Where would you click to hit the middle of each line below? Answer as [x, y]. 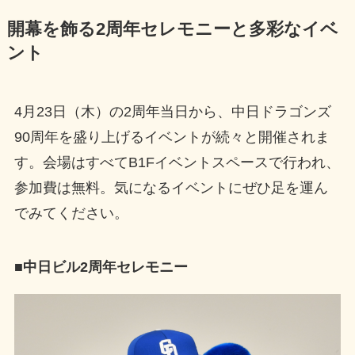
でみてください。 [71, 214]
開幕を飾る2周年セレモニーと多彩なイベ [172, 30]
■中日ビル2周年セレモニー [101, 267]
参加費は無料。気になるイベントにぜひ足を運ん [171, 188]
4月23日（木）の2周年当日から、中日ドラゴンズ [172, 112]
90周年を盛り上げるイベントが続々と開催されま [172, 137]
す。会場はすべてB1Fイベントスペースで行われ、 [177, 163]
